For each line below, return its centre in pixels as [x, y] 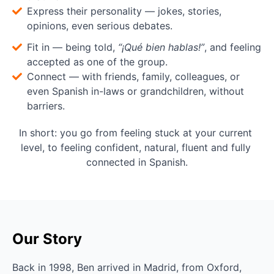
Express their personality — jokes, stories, [124, 11]
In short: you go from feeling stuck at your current [135, 133]
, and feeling [233, 47]
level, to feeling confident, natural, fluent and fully [135, 148]
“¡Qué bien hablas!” [161, 47]
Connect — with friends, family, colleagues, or [133, 77]
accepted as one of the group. [97, 62]
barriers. [46, 106]
